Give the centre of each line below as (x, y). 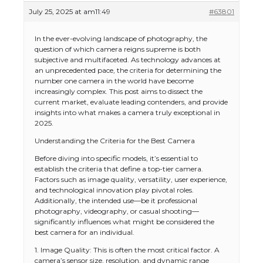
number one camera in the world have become (114, 81)
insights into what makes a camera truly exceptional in (127, 112)
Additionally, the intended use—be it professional (116, 200)
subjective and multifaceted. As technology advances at (128, 60)
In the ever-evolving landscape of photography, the (121, 38)
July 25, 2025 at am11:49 (70, 11)
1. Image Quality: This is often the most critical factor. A (127, 250)
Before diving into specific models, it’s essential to (116, 158)
